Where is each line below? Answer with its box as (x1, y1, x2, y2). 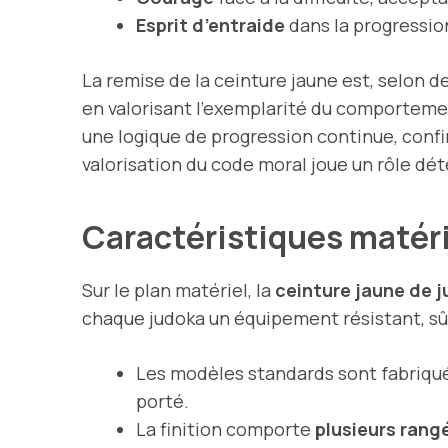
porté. (136, 388, 189, 413)
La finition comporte (136, 416, 315, 441)
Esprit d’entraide (136, 12, 285, 37)
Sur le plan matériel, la (82, 277, 275, 302)
